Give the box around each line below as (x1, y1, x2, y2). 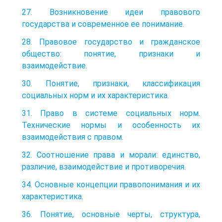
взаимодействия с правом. (22, 132, 123, 142)
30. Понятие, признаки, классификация (22, 78, 200, 88)
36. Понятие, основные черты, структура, (22, 209, 200, 219)
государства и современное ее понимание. (22, 19, 184, 29)
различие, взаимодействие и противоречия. (22, 162, 186, 171)
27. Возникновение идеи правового (22, 7, 200, 17)
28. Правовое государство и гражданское (22, 37, 200, 47)
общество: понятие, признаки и (22, 49, 200, 58)
